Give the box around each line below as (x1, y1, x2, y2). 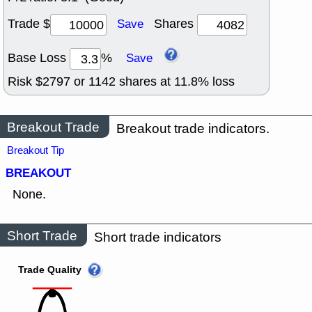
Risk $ (8, 73, 42, 91)
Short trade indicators (94, 228, 221, 247)
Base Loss (8, 49, 70, 67)
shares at (116, 73, 174, 91)
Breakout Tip (7, 143, 64, 158)
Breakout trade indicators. (116, 120, 270, 138)
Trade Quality (18, 263, 81, 278)
